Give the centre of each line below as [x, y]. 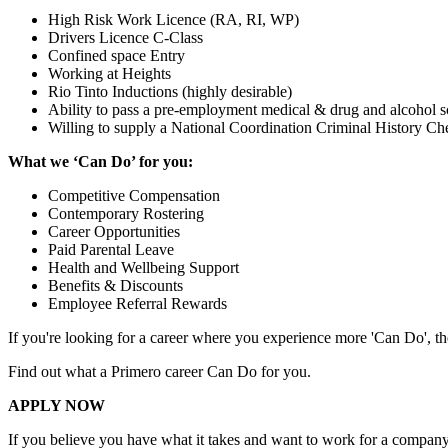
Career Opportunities [114, 232]
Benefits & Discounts [115, 286]
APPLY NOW [56, 406]
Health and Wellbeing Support [143, 268]
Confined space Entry [116, 56]
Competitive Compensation [134, 196]
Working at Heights [109, 74]
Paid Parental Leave [111, 250]
